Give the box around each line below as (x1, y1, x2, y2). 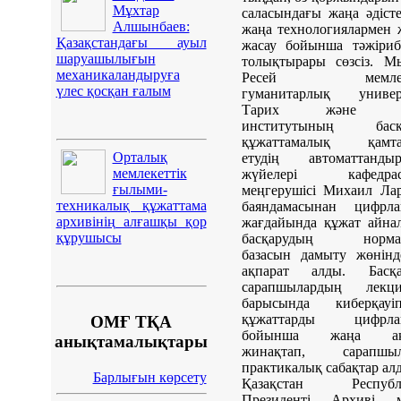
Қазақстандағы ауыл (55, 35, 207, 51)
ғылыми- (112, 182, 167, 198)
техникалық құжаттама (55, 198, 207, 214)
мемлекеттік (112, 166, 187, 182)
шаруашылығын (55, 51, 156, 67)
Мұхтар (112, 3, 159, 19)
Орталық (112, 149, 167, 166)
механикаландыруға (55, 67, 180, 83)
